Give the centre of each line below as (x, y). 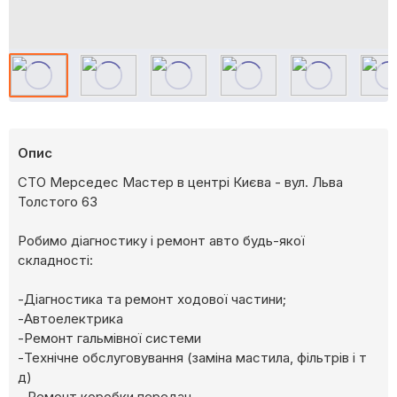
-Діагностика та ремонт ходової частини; (152, 300)
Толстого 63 (58, 202)
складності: (55, 261)
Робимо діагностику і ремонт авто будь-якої (161, 241)
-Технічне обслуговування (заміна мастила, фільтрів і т (192, 358)
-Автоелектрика (70, 319)
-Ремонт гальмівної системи (109, 339)
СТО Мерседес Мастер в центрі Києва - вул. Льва (180, 183)
